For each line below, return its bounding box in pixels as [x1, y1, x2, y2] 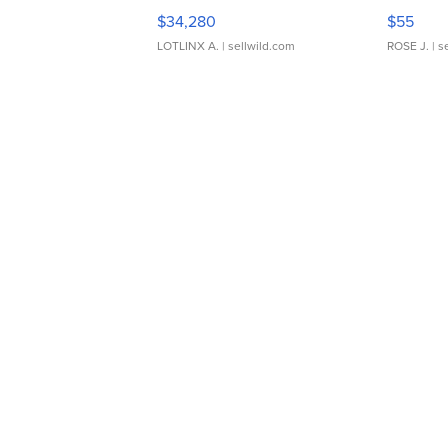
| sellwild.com [219, 37, 295, 56]
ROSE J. [387, 37, 429, 56]
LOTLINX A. [157, 37, 219, 56]
